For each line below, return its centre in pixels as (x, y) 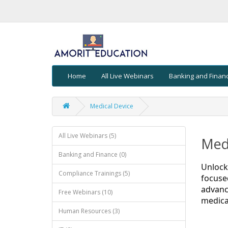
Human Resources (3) (89, 211)
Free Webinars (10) (85, 192)
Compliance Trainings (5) (94, 173)
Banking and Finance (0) (92, 154)
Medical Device (112, 106)
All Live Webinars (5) (87, 136)
